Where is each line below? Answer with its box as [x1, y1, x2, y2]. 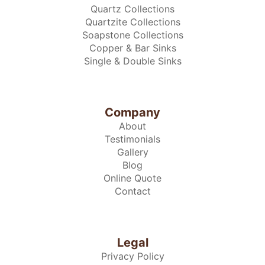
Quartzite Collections [85, 16, 180, 28]
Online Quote [104, 172, 161, 185]
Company [105, 105, 160, 120]
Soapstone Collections [82, 29, 183, 41]
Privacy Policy [101, 250, 164, 263]
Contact [114, 185, 151, 198]
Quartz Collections [91, 3, 174, 15]
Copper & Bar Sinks [89, 42, 176, 54]
